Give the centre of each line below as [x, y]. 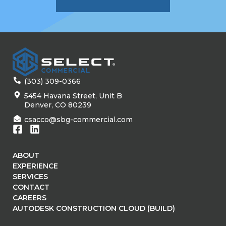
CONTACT [31, 187]
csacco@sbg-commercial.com [78, 119]
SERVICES [30, 176]
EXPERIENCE [35, 166]
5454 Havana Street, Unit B [73, 96]
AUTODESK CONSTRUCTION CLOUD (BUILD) [94, 208]
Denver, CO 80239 [58, 105]
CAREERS [30, 197]
